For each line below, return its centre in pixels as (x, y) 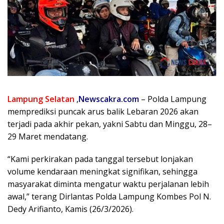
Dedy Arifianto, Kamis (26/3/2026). (70, 209)
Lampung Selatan (41, 99)
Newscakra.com (109, 99)
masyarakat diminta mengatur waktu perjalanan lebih (108, 184)
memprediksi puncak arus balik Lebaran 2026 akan (103, 111)
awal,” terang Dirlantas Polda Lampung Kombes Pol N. (109, 196)
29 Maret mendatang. (48, 136)
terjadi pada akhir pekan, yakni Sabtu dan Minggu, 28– (110, 124)
